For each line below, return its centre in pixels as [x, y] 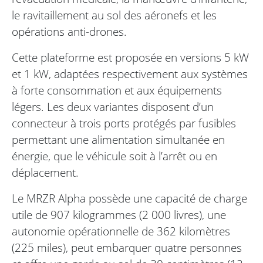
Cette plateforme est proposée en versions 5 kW [130, 58]
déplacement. [45, 173]
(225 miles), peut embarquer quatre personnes [127, 248]
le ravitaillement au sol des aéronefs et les [114, 15]
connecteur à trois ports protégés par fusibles [124, 123]
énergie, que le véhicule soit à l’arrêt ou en [114, 156]
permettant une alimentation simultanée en [118, 140]
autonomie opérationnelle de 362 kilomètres [121, 231]
